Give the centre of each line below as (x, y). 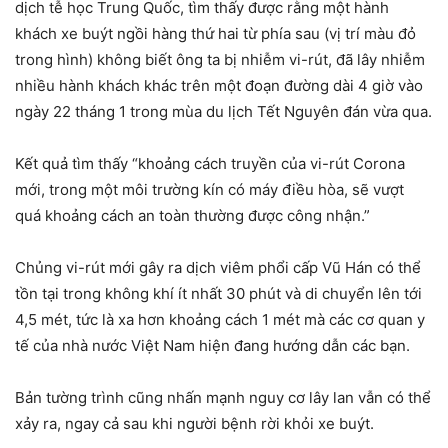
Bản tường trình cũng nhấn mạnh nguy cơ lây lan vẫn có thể (223, 397)
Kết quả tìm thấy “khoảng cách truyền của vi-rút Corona (210, 163)
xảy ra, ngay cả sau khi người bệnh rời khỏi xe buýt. (194, 423)
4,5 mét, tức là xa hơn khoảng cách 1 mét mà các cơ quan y (220, 319)
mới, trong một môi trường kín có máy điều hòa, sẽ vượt (209, 189)
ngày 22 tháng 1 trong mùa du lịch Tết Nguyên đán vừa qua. (223, 111)
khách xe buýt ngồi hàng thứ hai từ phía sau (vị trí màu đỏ (215, 33)
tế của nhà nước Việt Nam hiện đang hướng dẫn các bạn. (212, 345)
